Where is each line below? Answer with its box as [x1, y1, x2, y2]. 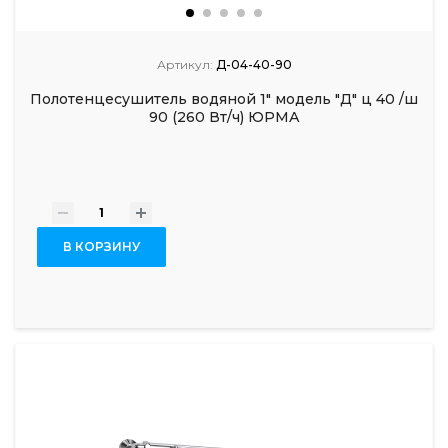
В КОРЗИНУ [63, 239, 140, 255]
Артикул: [156, 57, 213, 73]
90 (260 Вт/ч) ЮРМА [148, 108, 300, 127]
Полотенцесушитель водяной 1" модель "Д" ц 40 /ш [30, 90, 418, 109]
